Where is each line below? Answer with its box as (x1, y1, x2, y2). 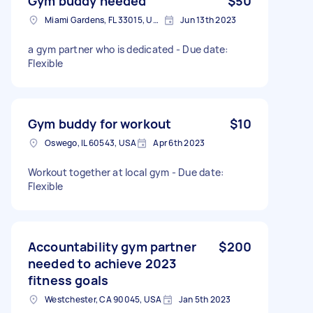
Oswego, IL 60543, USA (45, 136, 137, 149)
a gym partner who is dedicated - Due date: (28, 42, 228, 56)
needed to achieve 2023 (28, 254, 177, 272)
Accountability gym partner (28, 238, 196, 255)
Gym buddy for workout (28, 115, 172, 132)
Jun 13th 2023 (180, 13, 237, 26)
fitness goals (28, 271, 108, 289)
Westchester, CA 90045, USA (45, 293, 162, 305)
